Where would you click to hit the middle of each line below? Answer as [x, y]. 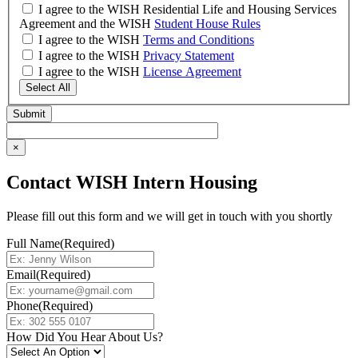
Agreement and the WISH [87, 24]
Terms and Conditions [199, 40]
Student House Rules [207, 24]
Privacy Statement [189, 56]
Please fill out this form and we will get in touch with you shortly [169, 216]
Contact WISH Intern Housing [132, 182]
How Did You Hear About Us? [85, 336]
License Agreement [192, 72]
